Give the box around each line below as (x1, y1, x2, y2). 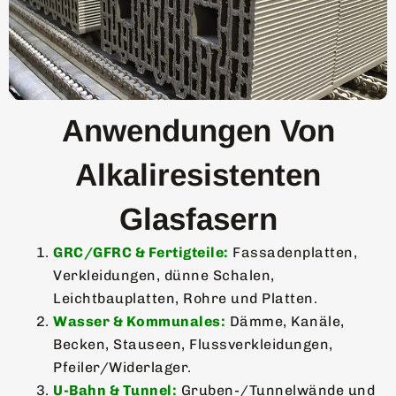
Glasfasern (118, 201, 278, 236)
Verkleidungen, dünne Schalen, (53, 266, 275, 284)
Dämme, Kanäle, (225, 312, 345, 330)
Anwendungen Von (61, 112, 335, 148)
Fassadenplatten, (228, 243, 357, 261)
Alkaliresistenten (75, 156, 321, 192)
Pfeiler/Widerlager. (53, 358, 192, 376)
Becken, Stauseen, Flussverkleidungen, (53, 335, 333, 353)
